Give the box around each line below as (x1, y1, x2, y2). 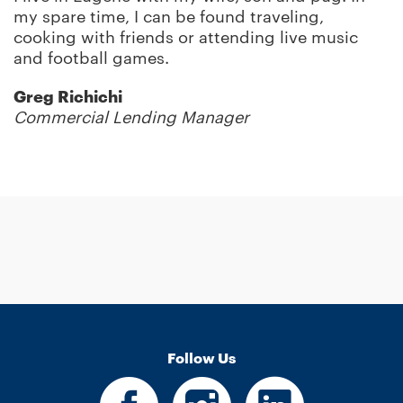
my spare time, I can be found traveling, (13, 6, 324, 26)
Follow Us (167, 349, 236, 366)
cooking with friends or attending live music (13, 27, 358, 47)
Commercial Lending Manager (13, 107, 249, 127)
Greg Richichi (13, 86, 122, 106)
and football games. (13, 48, 169, 67)
